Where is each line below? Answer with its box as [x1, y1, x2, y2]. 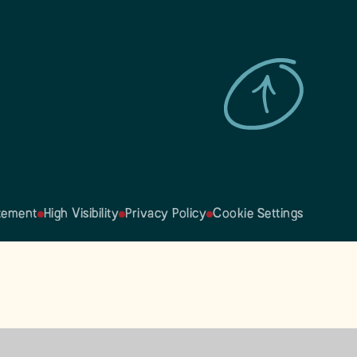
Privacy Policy [125, 207, 207, 221]
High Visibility [43, 207, 120, 221]
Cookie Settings [213, 207, 304, 221]
